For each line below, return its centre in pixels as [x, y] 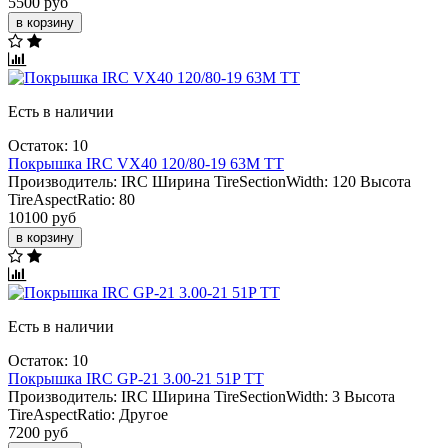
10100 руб [42, 217]
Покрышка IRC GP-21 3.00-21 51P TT [136, 378]
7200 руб [38, 432]
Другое [143, 414]
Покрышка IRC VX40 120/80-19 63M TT [146, 163]
